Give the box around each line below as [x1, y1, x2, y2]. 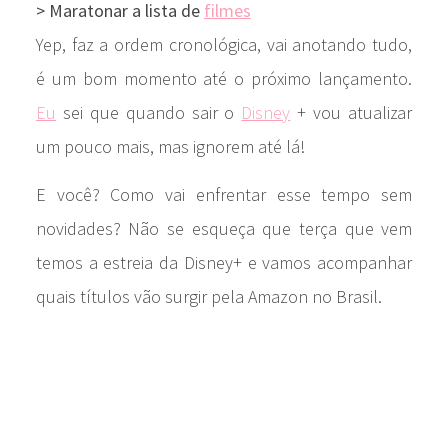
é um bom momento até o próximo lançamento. [35, 66, 413, 90]
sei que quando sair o [55, 100, 242, 124]
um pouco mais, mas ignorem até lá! [35, 134, 305, 158]
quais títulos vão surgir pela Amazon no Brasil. [35, 284, 382, 308]
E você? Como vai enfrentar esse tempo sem [35, 182, 413, 206]
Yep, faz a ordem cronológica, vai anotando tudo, [35, 32, 413, 56]
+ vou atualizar [290, 100, 413, 124]
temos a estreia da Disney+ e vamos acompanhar [35, 250, 413, 274]
